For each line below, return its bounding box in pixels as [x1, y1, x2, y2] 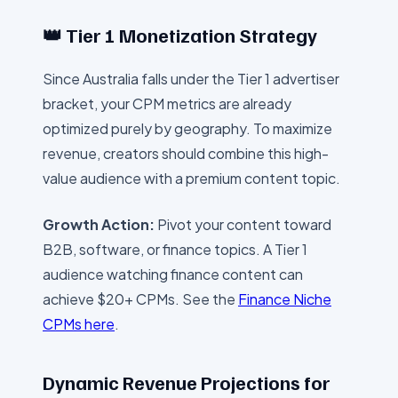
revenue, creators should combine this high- [43, 144, 329, 163]
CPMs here [43, 314, 115, 333]
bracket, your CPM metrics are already [43, 94, 291, 113]
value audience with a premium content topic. [43, 169, 340, 187]
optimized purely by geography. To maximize [43, 119, 332, 138]
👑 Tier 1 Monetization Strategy [43, 22, 317, 47]
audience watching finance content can [43, 265, 303, 283]
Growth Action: [43, 215, 155, 234]
